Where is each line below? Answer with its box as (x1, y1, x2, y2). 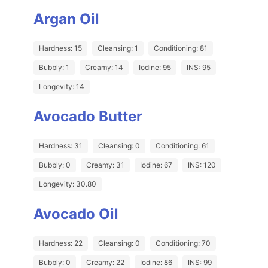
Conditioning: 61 (156, 141, 209, 151)
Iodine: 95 (139, 63, 171, 72)
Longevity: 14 (39, 82, 84, 92)
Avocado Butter (33, 108, 142, 126)
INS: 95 (187, 63, 211, 72)
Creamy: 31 (86, 160, 124, 170)
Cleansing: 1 (98, 44, 138, 53)
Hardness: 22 (39, 239, 83, 248)
